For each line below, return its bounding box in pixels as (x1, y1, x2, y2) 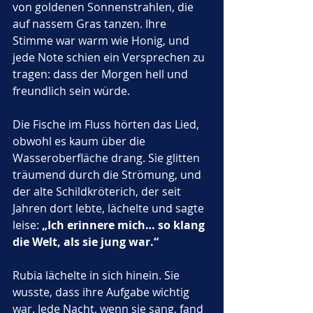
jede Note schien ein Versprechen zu (13, 50, 208, 65)
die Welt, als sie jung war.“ (13, 234, 159, 249)
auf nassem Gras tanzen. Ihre (13, 16, 169, 31)
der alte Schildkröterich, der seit (13, 184, 184, 199)
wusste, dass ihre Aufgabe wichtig (13, 284, 192, 300)
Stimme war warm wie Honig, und (13, 33, 192, 48)
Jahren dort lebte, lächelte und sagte (13, 201, 207, 216)
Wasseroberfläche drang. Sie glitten (13, 150, 203, 166)
